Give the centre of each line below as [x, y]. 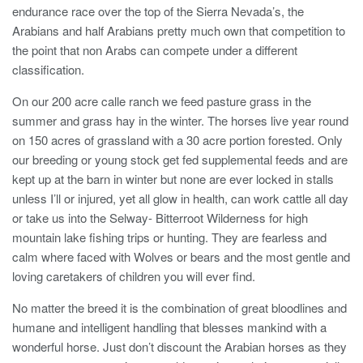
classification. [48, 69]
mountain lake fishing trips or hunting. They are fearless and [169, 237]
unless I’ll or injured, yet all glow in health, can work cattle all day [180, 198]
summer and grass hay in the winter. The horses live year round [180, 120]
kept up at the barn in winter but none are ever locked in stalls [173, 178]
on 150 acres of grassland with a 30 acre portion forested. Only [177, 139]
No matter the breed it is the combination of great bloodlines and [179, 307]
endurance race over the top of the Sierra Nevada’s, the [158, 11]
